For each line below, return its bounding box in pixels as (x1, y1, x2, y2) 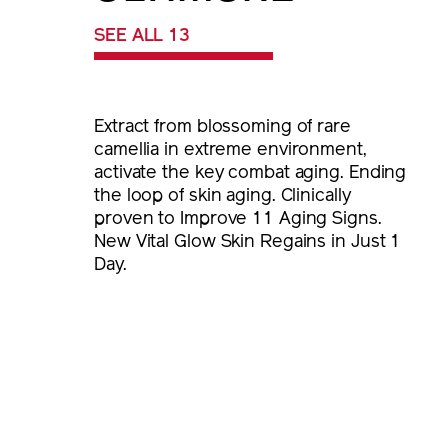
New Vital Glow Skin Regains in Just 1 (94, 232, 402, 252)
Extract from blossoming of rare (94, 117, 351, 137)
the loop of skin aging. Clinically (94, 186, 351, 206)
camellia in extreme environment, (94, 140, 367, 160)
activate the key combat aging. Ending (94, 163, 407, 183)
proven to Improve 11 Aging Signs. (94, 209, 382, 229)
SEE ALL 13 (94, 26, 190, 46)
